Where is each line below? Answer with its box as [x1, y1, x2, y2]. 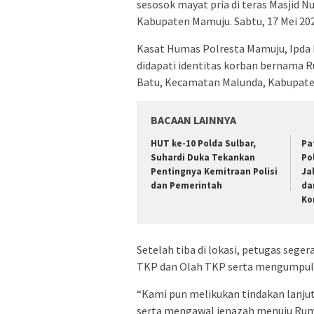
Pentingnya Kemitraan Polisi [151, 165, 278, 178]
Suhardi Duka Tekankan [151, 151, 255, 164]
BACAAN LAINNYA [151, 113, 236, 128]
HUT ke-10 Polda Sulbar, [151, 137, 256, 150]
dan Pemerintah [151, 179, 222, 192]
